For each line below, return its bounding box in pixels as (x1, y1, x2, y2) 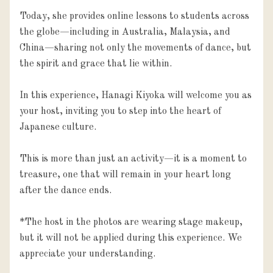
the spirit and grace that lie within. (19, 58, 172, 69)
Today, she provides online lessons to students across (19, 11, 249, 21)
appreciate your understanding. (19, 249, 155, 259)
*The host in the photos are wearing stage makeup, (19, 217, 243, 227)
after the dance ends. (19, 185, 112, 196)
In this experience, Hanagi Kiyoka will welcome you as (19, 90, 252, 101)
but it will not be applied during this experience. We (19, 233, 242, 243)
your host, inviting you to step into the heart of (19, 106, 221, 116)
